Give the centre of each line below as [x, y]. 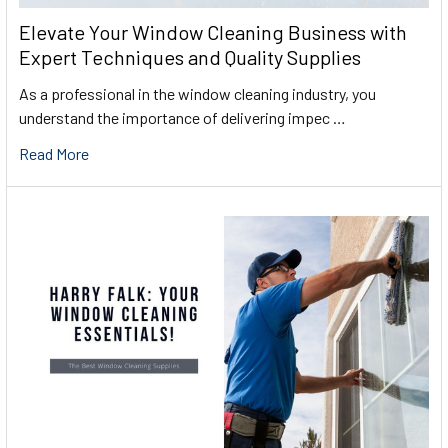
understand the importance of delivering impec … [182, 118]
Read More [54, 154]
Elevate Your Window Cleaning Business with [213, 32]
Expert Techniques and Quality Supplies [190, 57]
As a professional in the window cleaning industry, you [197, 94]
